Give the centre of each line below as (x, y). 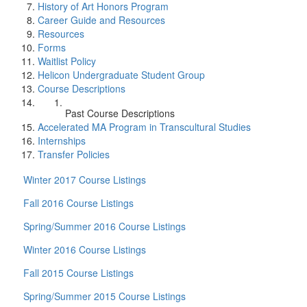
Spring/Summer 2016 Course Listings (105, 226)
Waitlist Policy (67, 61)
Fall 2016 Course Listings (78, 203)
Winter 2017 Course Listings (85, 180)
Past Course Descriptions (120, 113)
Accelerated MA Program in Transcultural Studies (144, 127)
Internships (62, 140)
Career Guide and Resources (101, 20)
